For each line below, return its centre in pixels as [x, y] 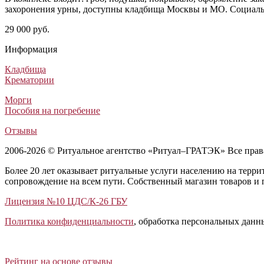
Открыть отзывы [38, 240]
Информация [31, 49]
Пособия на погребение [52, 110]
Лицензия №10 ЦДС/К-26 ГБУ [66, 201]
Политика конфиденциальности [69, 221]
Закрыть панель [36, 249]
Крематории [29, 80]
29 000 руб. [27, 29]
